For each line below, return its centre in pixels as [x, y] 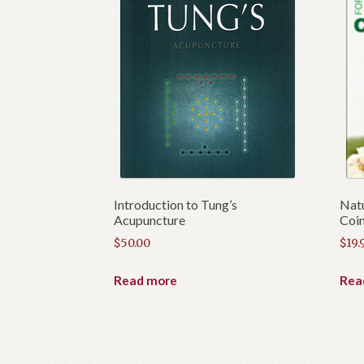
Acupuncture [150, 219]
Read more [146, 280]
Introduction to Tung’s [176, 204]
